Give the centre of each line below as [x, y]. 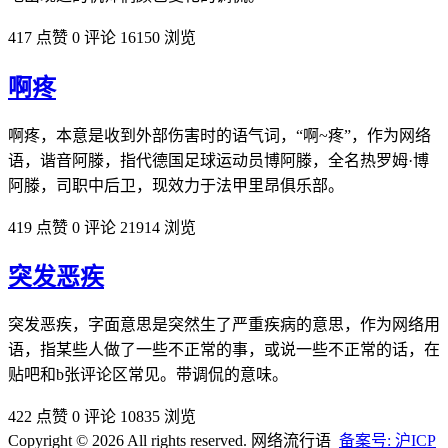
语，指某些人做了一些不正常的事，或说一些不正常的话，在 [224, 350]
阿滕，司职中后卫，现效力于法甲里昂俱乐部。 [176, 185]
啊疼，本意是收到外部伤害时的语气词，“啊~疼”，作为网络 [219, 135]
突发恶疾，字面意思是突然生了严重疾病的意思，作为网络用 [224, 325]
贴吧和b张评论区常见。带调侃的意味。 [148, 375]
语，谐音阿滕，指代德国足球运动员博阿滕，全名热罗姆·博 [218, 160]
